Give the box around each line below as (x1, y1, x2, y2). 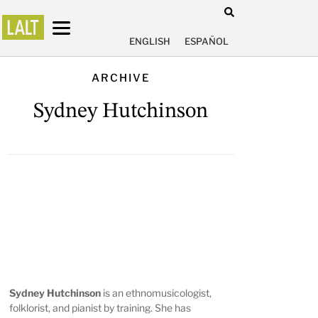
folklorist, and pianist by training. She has (9, 302, 192, 314)
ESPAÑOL (185, 35, 229, 48)
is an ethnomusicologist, (101, 287, 212, 300)
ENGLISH (129, 35, 170, 48)
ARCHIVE (91, 71, 150, 84)
